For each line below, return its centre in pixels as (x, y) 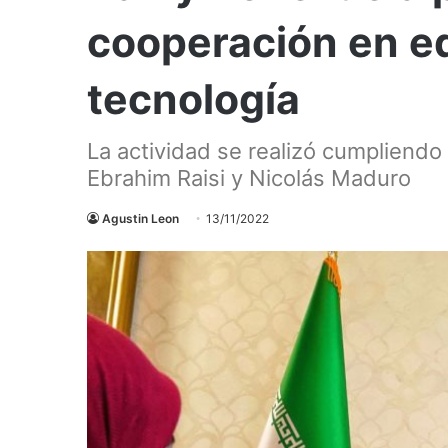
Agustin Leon (140, 218)
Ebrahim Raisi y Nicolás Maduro (249, 177)
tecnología (193, 98)
